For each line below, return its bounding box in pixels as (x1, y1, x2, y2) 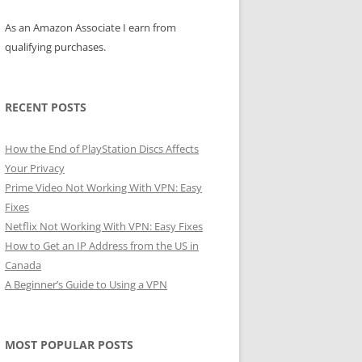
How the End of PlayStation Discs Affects (5, 141, 199, 156)
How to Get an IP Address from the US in (5, 238, 199, 253)
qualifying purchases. (5, 40, 106, 54)
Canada (5, 258, 41, 272)
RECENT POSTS (5, 99, 86, 115)
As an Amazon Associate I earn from (5, 20, 176, 35)
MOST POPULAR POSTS (5, 337, 133, 352)
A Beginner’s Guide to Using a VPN (5, 277, 167, 292)
